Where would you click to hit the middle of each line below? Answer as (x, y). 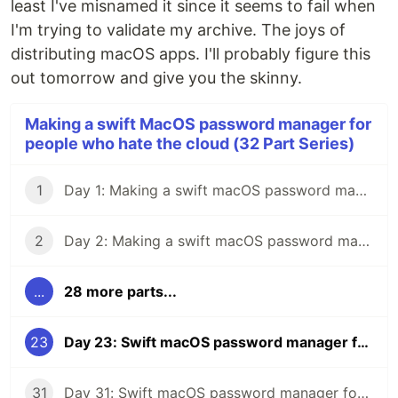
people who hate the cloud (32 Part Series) (190, 144)
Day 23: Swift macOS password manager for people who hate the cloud (363, 342)
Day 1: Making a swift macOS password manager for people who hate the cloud (361, 191)
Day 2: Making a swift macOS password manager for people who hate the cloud (364, 241)
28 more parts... (120, 292)
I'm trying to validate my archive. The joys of (178, 30)
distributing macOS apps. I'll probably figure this (191, 54)
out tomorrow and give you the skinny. (156, 78)
